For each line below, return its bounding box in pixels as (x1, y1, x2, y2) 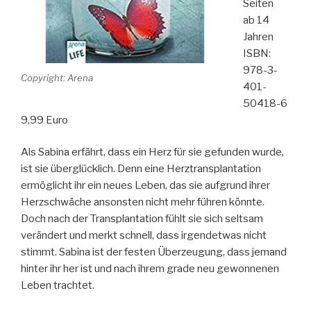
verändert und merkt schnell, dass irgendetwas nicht (21, 229, 267, 242)
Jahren (242, 30, 274, 43)
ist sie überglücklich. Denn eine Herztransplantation (21, 162, 261, 176)
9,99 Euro (21, 113, 68, 126)
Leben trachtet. (21, 279, 94, 292)
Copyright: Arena (21, 72, 93, 83)
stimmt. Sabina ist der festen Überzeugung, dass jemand (21, 246, 287, 259)
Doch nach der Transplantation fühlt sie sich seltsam (21, 212, 263, 226)
